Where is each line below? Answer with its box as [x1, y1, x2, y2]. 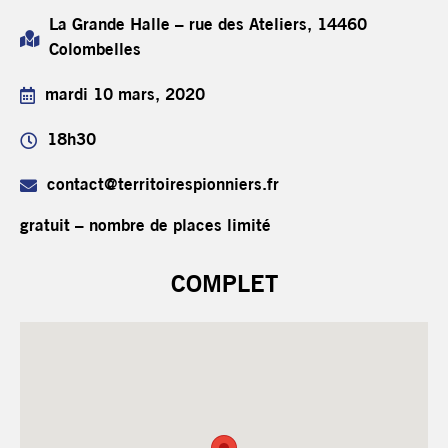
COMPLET [170, 274, 278, 298]
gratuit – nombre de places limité [20, 218, 271, 235]
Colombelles [49, 42, 141, 59]
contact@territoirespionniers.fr [47, 177, 279, 194]
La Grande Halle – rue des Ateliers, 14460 [49, 17, 367, 34]
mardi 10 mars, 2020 [45, 87, 205, 104]
